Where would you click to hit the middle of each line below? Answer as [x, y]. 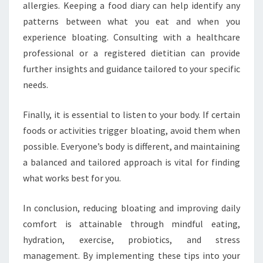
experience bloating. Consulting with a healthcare [131, 37]
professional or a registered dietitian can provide [131, 53]
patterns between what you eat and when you [131, 21]
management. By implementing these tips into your [131, 255]
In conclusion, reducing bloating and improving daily [131, 208]
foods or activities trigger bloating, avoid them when [131, 130]
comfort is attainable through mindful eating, [131, 224]
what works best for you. [72, 178]
